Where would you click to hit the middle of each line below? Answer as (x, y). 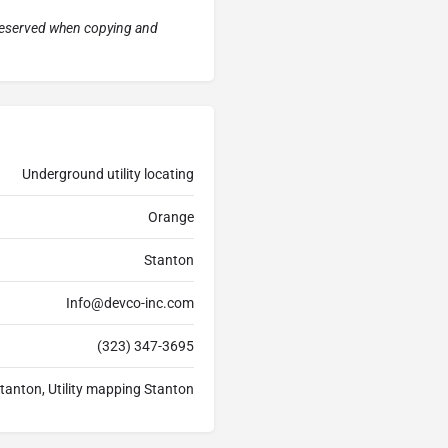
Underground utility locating (108, 174)
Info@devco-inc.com (130, 303)
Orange (171, 217)
